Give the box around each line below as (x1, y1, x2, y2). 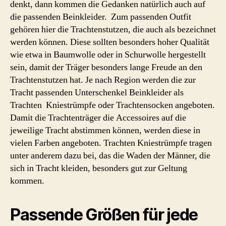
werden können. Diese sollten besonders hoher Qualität (10, 36, 209, 48)
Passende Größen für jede (10, 205, 198, 224)
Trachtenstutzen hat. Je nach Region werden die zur (10, 74, 196, 86)
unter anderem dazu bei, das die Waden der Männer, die (10, 150, 210, 161)
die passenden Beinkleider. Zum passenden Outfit (10, 11, 191, 23)
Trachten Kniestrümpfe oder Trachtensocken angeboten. (10, 99, 215, 111)
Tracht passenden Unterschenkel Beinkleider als (10, 87, 184, 98)
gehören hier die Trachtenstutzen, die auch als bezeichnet (10, 24, 216, 35)
